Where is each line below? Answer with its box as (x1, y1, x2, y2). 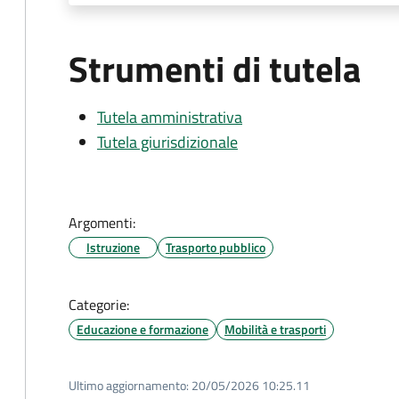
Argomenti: (69, 212, 135, 233)
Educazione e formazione (77, 320, 208, 338)
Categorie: (69, 294, 129, 315)
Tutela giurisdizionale (97, 130, 238, 154)
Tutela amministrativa (97, 105, 242, 129)
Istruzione (86, 238, 140, 256)
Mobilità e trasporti (224, 320, 326, 338)
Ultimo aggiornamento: (69, 376, 189, 395)
